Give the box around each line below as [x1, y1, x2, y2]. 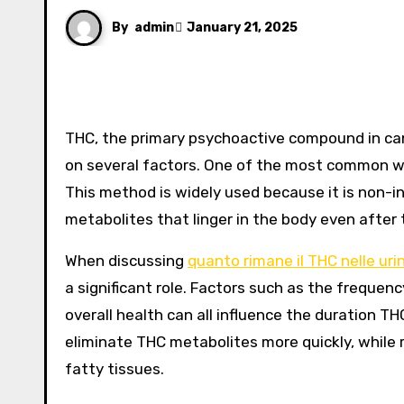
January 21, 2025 [187, 20, 298, 35]
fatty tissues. [65, 360, 164, 378]
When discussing [65, 252, 188, 270]
